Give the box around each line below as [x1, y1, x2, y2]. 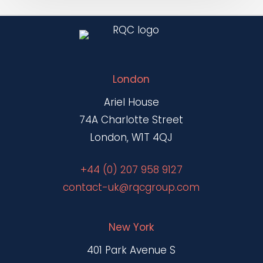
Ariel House [103, 95, 159, 109]
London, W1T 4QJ [90, 130, 173, 144]
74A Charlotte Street [79, 112, 184, 127]
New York [109, 220, 154, 235]
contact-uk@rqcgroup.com [63, 180, 200, 195]
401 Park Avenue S [87, 243, 176, 258]
